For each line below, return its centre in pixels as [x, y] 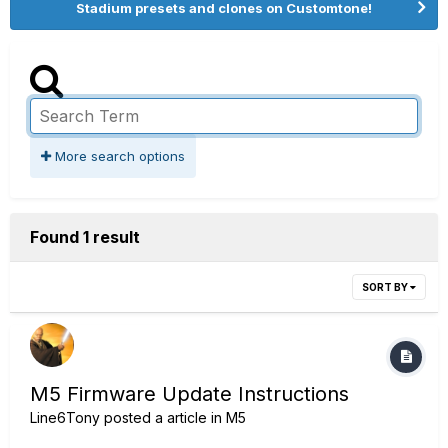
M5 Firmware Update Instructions [189, 394]
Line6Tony [65, 417]
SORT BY [386, 287]
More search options [118, 156]
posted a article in [163, 417]
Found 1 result [85, 237]
